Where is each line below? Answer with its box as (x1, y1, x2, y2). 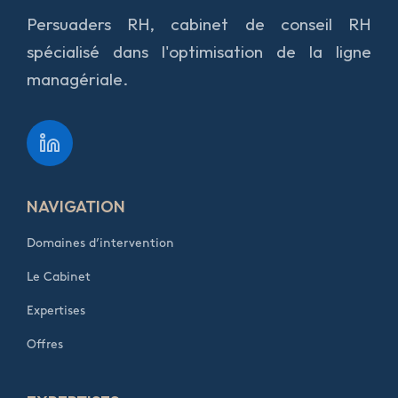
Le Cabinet (27, 270, 91, 283)
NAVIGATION (27, 195, 125, 217)
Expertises (27, 304, 85, 316)
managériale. (27, 68, 128, 90)
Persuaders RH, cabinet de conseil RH (27, 12, 371, 35)
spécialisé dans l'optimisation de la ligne (27, 40, 371, 62)
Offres (27, 338, 63, 350)
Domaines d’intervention (27, 236, 174, 249)
